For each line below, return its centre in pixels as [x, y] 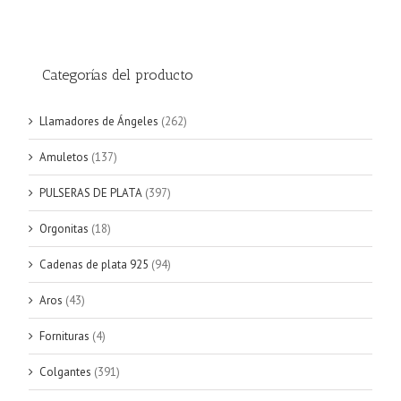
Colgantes [65, 372]
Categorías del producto [118, 74]
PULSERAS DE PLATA [91, 193]
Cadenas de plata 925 [94, 265]
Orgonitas [64, 229]
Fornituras [64, 337]
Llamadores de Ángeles [99, 122]
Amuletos [64, 158]
